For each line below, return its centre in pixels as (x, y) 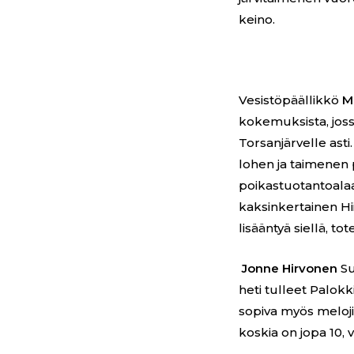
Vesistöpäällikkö (291, 100)
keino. (257, 20)
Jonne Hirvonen (290, 269)
